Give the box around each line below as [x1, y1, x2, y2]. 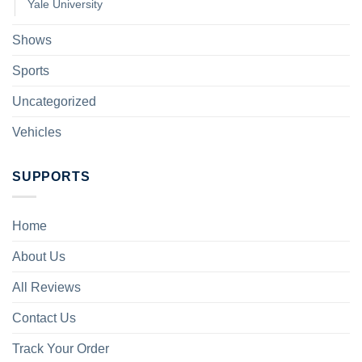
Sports [12, 64, 49, 78]
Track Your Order [12, 341, 109, 356]
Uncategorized [12, 95, 96, 109]
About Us [12, 249, 65, 263]
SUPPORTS [12, 170, 90, 184]
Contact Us [12, 310, 76, 325]
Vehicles [12, 125, 61, 140]
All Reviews [12, 280, 81, 294]
